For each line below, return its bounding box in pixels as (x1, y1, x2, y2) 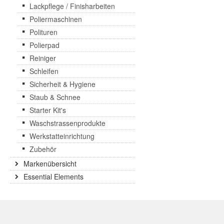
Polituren (29, 27, 57, 37)
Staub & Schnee (29, 92, 80, 102)
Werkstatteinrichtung (29, 131, 94, 141)
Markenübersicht (23, 158, 76, 168)
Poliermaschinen (29, 14, 82, 24)
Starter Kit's (29, 105, 66, 115)
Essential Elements (23, 171, 83, 181)
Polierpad (29, 40, 59, 50)
